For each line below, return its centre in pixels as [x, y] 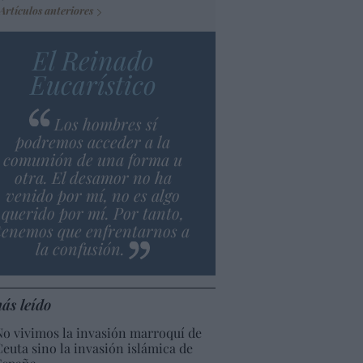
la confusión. [81, 248]
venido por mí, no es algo [93, 194]
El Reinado [93, 59]
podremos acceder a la [93, 141]
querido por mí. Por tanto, [93, 212]
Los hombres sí [105, 123]
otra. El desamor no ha [93, 177]
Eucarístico [93, 83]
